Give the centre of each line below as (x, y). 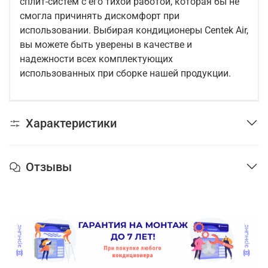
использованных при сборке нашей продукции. (125, 74)
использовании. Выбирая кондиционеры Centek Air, (134, 31)
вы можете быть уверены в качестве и (106, 45)
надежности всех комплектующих (96, 59)
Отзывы (49, 167)
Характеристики (71, 124)
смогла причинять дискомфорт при (100, 16)
